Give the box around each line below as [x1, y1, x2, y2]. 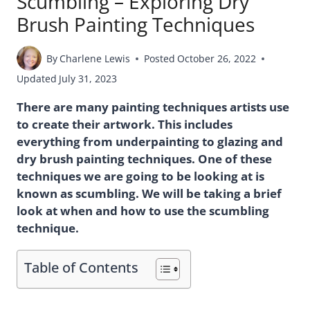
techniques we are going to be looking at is [17, 168, 264, 185]
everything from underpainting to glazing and [17, 134, 283, 150]
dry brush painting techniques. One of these [17, 151, 272, 167]
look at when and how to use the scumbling [17, 203, 269, 219]
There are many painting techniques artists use [17, 99, 289, 116]
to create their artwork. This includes [17, 116, 232, 133]
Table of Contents [24, 257, 138, 277]
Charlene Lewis [60, 51, 131, 65]
